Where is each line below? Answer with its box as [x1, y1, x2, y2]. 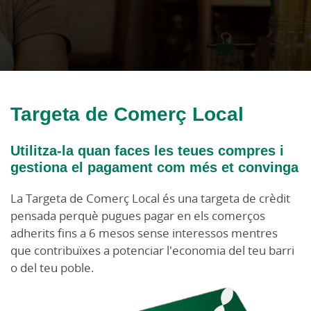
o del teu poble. [10, 260, 94, 276]
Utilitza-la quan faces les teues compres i [10, 141, 284, 160]
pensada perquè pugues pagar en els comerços [10, 208, 265, 224]
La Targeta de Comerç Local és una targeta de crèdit [10, 190, 290, 206]
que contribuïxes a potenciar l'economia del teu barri [10, 242, 294, 258]
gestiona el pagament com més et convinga [10, 158, 299, 176]
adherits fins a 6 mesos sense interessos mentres [10, 225, 278, 241]
